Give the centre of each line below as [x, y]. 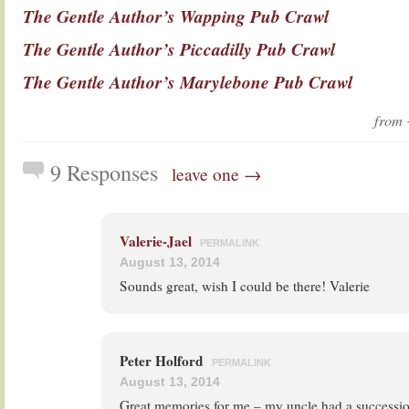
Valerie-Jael [156, 241]
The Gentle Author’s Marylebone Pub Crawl [188, 82]
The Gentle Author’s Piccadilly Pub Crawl [179, 49]
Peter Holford [163, 361]
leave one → [216, 173]
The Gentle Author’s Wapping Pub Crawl [176, 16]
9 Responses [104, 172]
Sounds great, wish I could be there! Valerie [245, 286]
